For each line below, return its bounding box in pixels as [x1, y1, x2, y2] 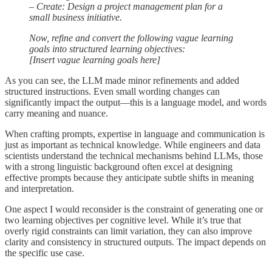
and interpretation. [5, 183, 74, 194]
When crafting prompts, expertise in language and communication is [5, 129, 265, 140]
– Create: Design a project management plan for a [29, 1, 223, 12]
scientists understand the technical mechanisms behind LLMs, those [5, 151, 263, 161]
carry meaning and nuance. [5, 108, 108, 119]
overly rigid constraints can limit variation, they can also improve [5, 226, 252, 237]
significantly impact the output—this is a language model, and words [5, 97, 267, 108]
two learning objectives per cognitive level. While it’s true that [5, 215, 241, 226]
